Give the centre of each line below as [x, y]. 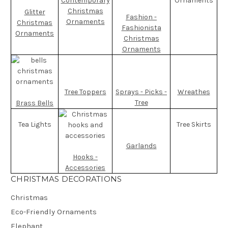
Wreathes [194, 92]
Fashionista [141, 27]
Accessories [85, 167]
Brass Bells [35, 103]
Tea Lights [35, 124]
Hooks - [85, 157]
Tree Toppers [85, 92]
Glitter [35, 12]
